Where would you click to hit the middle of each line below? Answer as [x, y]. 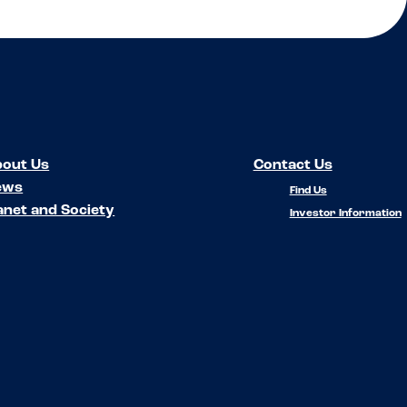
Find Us [308, 191]
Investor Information [345, 214]
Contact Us [293, 166]
